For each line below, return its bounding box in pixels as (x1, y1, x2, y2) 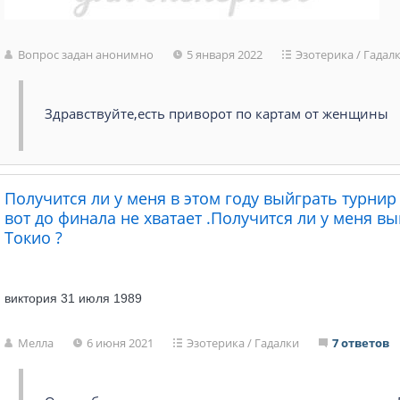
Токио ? (4, 227, 63, 248)
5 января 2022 (187, 46, 263, 62)
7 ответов (332, 335, 390, 351)
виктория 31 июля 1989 (4, 291, 143, 305)
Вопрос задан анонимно (18, 46, 154, 62)
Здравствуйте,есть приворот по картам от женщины (45, 104, 389, 122)
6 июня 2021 (87, 335, 154, 351)
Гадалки (254, 335, 300, 351)
